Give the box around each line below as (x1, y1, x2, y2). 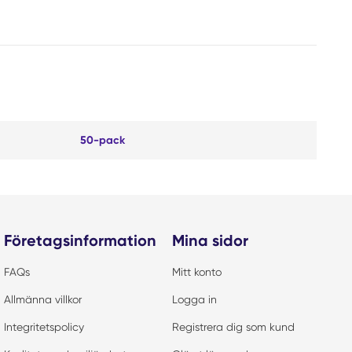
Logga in (172, 293, 217, 306)
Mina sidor (172, 231, 248, 250)
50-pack (79, 134, 125, 147)
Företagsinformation (4, 231, 156, 250)
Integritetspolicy (4, 321, 84, 333)
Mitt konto (172, 266, 222, 278)
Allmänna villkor (4, 293, 82, 306)
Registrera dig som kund (172, 321, 295, 333)
